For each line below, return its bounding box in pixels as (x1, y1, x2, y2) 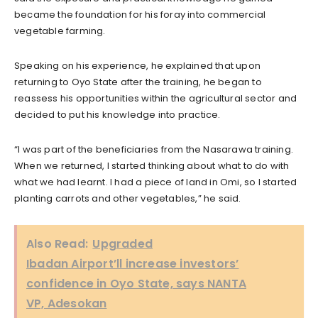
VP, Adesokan (26, 295, 107, 312)
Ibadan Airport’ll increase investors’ (26, 255, 239, 272)
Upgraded (92, 235, 153, 252)
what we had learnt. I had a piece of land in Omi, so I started (14, 175, 297, 189)
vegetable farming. (14, 23, 106, 38)
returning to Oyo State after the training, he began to (14, 75, 262, 89)
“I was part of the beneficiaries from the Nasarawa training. (14, 142, 294, 156)
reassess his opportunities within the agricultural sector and (14, 91, 297, 105)
